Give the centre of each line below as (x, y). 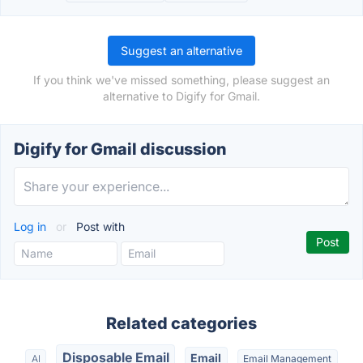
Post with (99, 226)
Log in (32, 226)
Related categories (181, 323)
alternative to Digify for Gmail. (181, 96)
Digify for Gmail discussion (120, 149)
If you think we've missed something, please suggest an (181, 80)
